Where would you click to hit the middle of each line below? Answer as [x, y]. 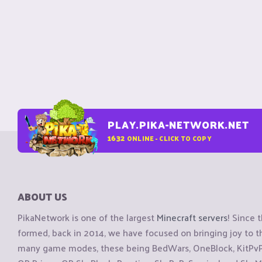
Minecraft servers [192, 218]
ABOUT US [42, 196]
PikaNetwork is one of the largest [87, 218]
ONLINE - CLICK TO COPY [169, 138]
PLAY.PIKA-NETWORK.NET [178, 125]
